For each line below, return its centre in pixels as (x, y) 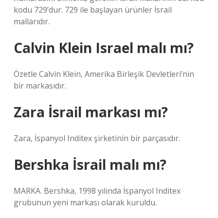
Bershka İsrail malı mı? (90, 164)
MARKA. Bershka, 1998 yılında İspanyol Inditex (97, 191)
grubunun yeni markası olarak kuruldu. (85, 202)
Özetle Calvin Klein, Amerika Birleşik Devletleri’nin (104, 74)
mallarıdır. (32, 21)
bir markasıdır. (40, 86)
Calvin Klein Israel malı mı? (104, 48)
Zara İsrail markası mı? (91, 112)
